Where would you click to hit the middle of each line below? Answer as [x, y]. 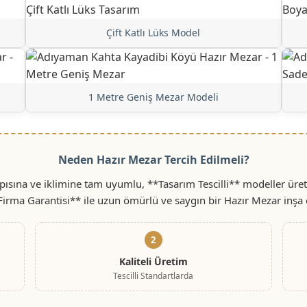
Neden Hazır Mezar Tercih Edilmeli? [153, 159]
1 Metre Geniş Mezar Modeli [153, 97]
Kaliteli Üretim [153, 261]
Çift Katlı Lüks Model [153, 32]
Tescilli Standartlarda [153, 275]
